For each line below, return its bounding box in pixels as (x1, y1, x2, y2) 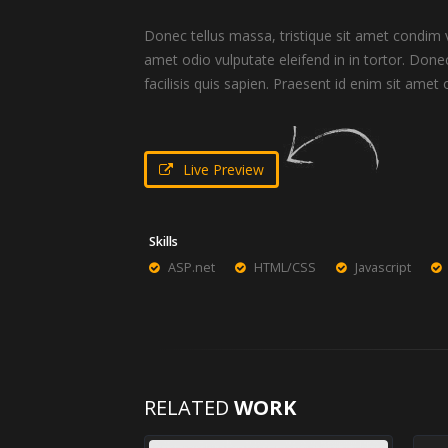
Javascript (355, 259, 412, 277)
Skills (149, 233, 179, 251)
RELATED (144, 394, 235, 422)
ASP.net (168, 259, 216, 277)
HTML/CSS (254, 259, 317, 277)
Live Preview (183, 160, 265, 180)
